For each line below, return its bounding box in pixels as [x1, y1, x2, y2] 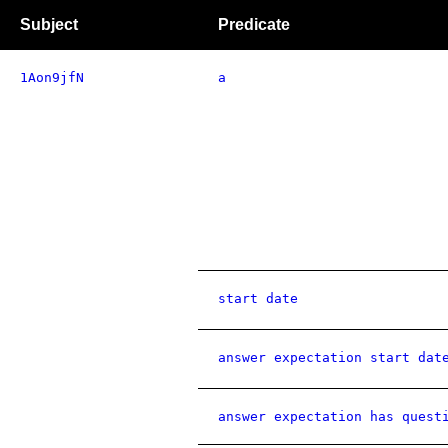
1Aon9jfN [20, 70, 84, 85]
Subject [20, 16, 78, 33]
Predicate [218, 16, 290, 33]
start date [218, 291, 298, 306]
